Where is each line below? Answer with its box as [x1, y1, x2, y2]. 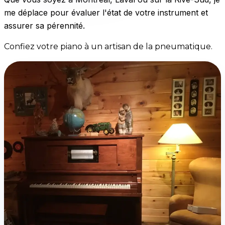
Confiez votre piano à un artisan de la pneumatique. [4, 41, 212, 51]
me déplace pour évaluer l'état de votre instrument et [4, 7, 208, 18]
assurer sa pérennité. [4, 20, 85, 31]
